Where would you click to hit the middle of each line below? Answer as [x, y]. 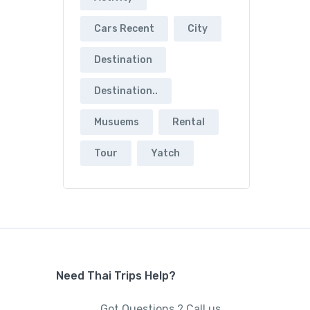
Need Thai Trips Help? [116, 276]
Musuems [117, 122]
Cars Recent [124, 29]
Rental [189, 122]
